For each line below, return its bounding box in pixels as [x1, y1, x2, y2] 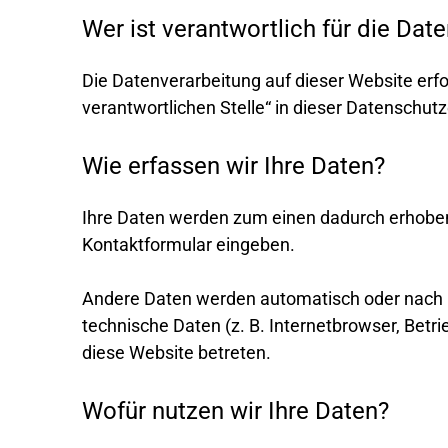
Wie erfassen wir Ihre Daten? [82, 151, 385, 180]
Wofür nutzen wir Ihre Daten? [82, 396, 389, 425]
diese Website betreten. [82, 341, 271, 363]
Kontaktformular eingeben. [82, 233, 295, 255]
